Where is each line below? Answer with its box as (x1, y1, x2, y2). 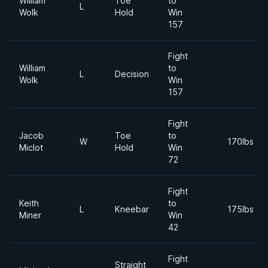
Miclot (19, 142, 43, 153)
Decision (115, 69, 149, 79)
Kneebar (115, 204, 149, 214)
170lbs (227, 136, 254, 147)
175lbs (227, 204, 254, 214)
